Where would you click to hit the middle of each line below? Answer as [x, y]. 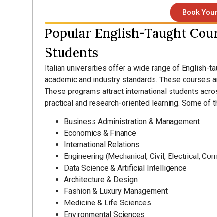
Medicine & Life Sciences [108, 203]
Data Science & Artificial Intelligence [125, 168]
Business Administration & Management [132, 122]
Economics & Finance [100, 133]
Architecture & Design [101, 180]
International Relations [102, 145]
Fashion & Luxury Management [116, 191]
